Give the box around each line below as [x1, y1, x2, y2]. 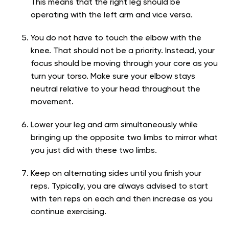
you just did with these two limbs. [31, 147, 157, 155]
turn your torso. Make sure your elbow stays [31, 73, 195, 81]
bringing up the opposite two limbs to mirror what [31, 134, 218, 143]
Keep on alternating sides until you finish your [31, 170, 201, 178]
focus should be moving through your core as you [31, 60, 218, 68]
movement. [31, 98, 76, 107]
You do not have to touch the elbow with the [31, 34, 201, 43]
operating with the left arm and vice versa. [31, 11, 193, 20]
